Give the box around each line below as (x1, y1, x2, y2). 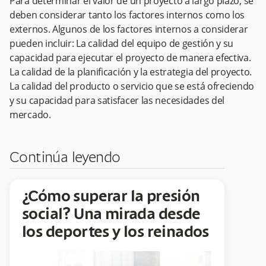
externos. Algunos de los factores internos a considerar (9, 23, 248, 36)
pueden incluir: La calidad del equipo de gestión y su (9, 37, 234, 50)
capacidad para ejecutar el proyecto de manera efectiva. (9, 51, 251, 65)
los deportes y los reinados (22, 224, 209, 242)
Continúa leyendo (9, 151, 121, 167)
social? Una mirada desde (22, 207, 201, 224)
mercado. (9, 108, 51, 122)
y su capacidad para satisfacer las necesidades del (9, 94, 225, 107)
